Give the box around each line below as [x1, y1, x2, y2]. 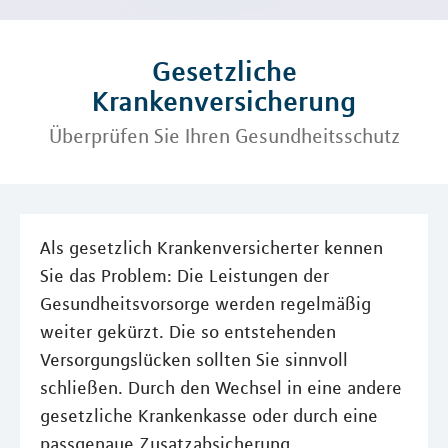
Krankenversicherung [92, 84, 356, 118]
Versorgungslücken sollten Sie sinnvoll [40, 349, 348, 371]
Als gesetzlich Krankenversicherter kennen [40, 237, 383, 259]
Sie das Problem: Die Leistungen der [40, 265, 329, 287]
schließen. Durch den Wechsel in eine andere [40, 377, 402, 399]
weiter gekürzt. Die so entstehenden [40, 321, 336, 343]
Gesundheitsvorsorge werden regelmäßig [40, 293, 371, 315]
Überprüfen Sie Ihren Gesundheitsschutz [48, 124, 400, 148]
